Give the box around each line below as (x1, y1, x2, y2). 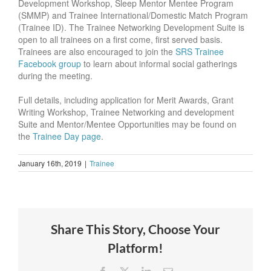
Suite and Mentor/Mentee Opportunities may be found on (18, 118, 237, 131)
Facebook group (18, 57, 81, 70)
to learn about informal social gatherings (81, 57, 237, 70)
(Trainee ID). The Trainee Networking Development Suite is (18, 21, 244, 34)
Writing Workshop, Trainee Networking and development (18, 106, 234, 119)
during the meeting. (18, 70, 93, 82)
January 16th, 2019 (18, 158, 82, 169)
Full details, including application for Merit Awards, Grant (18, 94, 233, 106)
